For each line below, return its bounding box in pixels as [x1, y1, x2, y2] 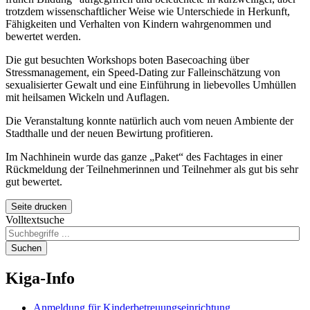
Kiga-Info [6, 268, 75, 287]
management [31, 66, 86, 78]
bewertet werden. [6, 30, 81, 42]
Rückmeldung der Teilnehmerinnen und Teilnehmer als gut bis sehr [6, 163, 298, 175]
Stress [6, 66, 31, 78]
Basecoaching [166, 53, 227, 66]
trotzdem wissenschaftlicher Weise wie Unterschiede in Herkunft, [6, 5, 290, 17]
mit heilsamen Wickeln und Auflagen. [6, 91, 170, 103]
